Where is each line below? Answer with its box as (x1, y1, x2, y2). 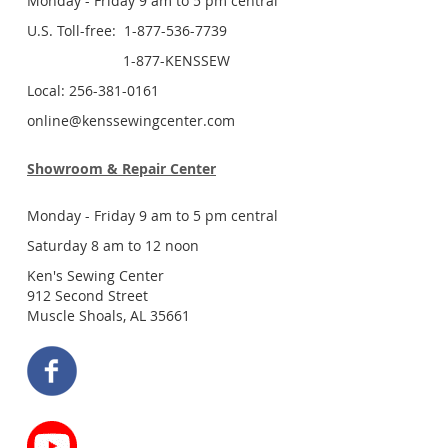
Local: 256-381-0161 (27, 80, 159, 100)
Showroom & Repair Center (27, 158, 216, 178)
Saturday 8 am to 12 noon (27, 235, 199, 255)
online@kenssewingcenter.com (27, 110, 235, 130)
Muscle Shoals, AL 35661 (27, 305, 190, 325)
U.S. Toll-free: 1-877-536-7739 (27, 20, 227, 40)
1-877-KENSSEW (27, 50, 230, 70)
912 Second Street (27, 285, 148, 305)
